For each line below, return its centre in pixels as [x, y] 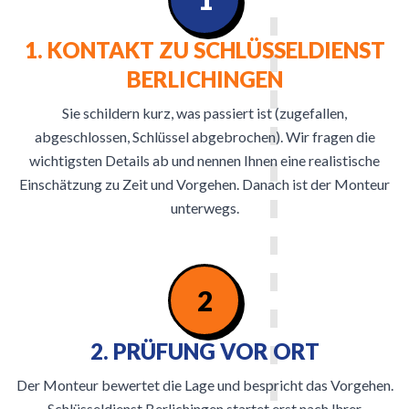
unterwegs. [204, 208]
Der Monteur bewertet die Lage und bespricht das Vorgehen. [204, 385]
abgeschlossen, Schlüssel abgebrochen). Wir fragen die [204, 136]
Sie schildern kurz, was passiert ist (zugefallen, [204, 113]
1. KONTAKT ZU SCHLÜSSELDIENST [204, 50]
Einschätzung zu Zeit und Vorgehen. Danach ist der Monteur [204, 184]
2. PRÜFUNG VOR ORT [204, 351]
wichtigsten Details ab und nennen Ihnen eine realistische [204, 160]
